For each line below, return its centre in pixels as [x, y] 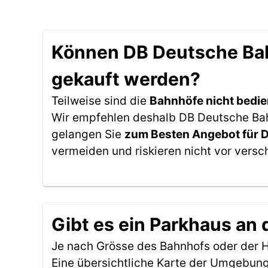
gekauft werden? [126, 79]
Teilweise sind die [100, 101]
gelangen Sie [88, 134]
